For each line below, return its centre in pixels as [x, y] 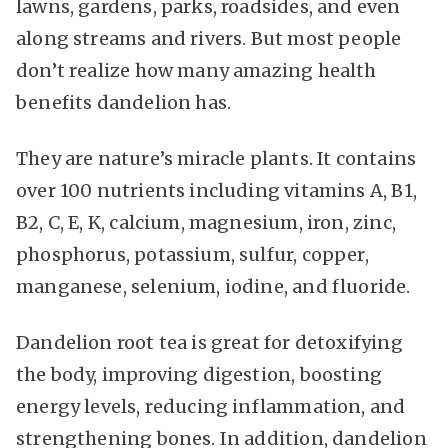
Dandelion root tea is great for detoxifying [209, 342]
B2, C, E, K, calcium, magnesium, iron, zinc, [206, 222]
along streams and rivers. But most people [209, 38]
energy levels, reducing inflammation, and [211, 406]
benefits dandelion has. [124, 102]
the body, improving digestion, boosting [199, 374]
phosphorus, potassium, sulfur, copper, [192, 254]
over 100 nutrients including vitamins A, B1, [216, 190]
